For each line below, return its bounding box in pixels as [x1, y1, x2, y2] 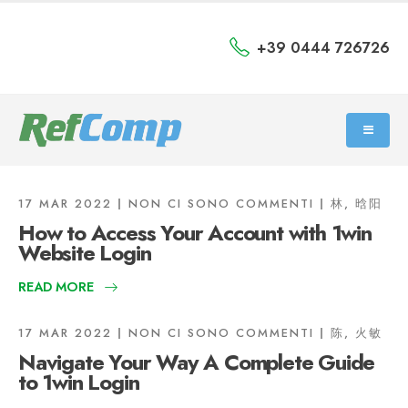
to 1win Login [18, 366, 139, 398]
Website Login [18, 237, 151, 269]
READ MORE [18, 278, 94, 296]
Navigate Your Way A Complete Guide [18, 346, 375, 378]
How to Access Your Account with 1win [18, 217, 372, 249]
